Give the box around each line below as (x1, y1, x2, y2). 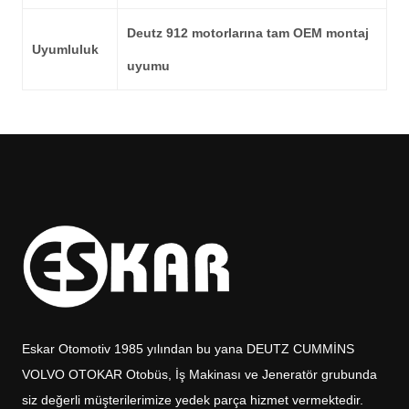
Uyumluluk (32, 42, 99, 57)
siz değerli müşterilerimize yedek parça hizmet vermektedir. (22, 392, 363, 407)
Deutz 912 (127, 26, 188, 40)
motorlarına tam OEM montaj (188, 26, 369, 40)
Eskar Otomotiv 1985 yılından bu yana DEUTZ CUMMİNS (22, 341, 354, 356)
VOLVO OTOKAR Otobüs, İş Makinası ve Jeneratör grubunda (22, 366, 377, 382)
